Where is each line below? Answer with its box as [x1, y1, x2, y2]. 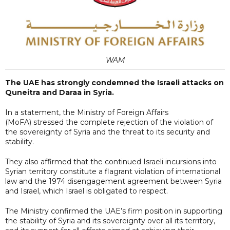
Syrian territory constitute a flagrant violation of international [5, 166, 220, 176]
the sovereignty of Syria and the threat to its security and [5, 127, 210, 137]
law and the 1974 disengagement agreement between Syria [5, 176, 222, 186]
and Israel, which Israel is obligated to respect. [5, 186, 168, 196]
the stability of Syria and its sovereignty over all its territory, [5, 216, 215, 225]
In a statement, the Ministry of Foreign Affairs [5, 107, 168, 117]
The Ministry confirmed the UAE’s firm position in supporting [5, 206, 222, 216]
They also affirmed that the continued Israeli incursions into [5, 157, 217, 166]
